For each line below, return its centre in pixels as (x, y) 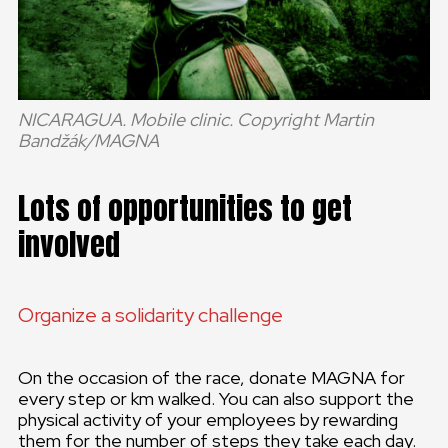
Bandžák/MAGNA (88, 141)
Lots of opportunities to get (185, 209)
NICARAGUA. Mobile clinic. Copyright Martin (196, 120)
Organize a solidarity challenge (150, 315)
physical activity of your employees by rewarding (208, 420)
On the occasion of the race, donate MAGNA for (211, 378)
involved (69, 245)
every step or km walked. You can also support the (216, 399)
